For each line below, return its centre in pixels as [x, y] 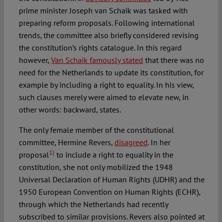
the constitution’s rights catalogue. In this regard [100, 48]
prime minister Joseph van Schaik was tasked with [103, 11]
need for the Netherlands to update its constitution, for [111, 73]
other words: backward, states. [70, 110]
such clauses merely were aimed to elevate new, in [104, 97]
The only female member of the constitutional [96, 130]
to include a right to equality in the [114, 155]
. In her [159, 142]
